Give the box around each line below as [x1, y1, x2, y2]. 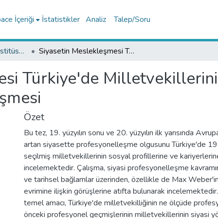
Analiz [85, 14, 106, 25]
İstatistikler [41, 14, 80, 25]
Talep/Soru [113, 14, 150, 25]
